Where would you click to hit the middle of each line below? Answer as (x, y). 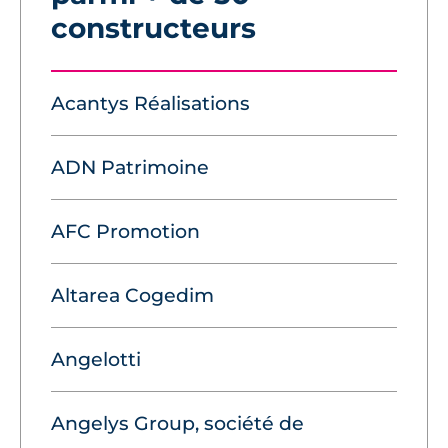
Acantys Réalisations (150, 104)
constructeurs (153, 28)
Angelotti (96, 360)
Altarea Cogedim (132, 296)
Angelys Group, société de (177, 424)
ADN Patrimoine (130, 168)
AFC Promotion (125, 232)
